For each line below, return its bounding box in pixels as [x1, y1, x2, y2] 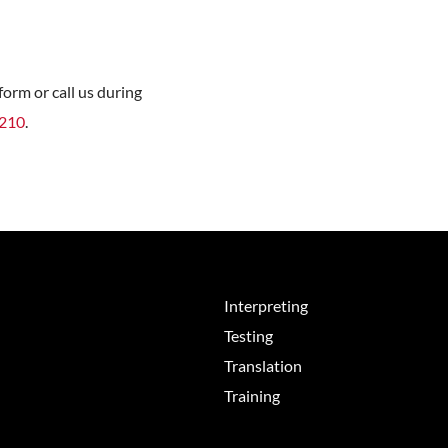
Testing [224, 326, 273, 346]
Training [224, 386, 280, 406]
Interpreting [224, 296, 308, 316]
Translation [224, 356, 302, 376]
